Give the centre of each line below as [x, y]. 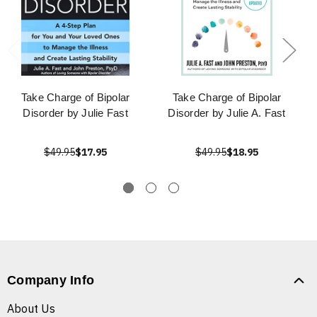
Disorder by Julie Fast [75, 113]
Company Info [51, 281]
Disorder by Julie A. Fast [227, 113]
